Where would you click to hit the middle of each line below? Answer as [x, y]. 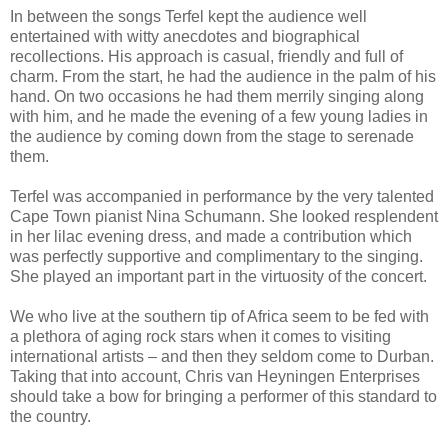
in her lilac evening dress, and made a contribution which [211, 236]
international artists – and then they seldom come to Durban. [222, 356]
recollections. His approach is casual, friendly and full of [206, 56]
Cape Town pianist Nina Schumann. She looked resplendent [224, 216]
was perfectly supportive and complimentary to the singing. [216, 256]
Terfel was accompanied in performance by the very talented [222, 196]
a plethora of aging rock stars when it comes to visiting [200, 336]
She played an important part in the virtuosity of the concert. [218, 276]
